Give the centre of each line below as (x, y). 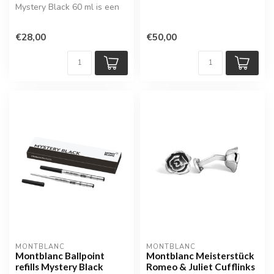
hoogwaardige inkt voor (61, 18)
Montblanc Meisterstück (200, 256)
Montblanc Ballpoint (60, 256)
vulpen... (31, 29)
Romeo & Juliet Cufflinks (201, 267)
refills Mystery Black (59, 267)
